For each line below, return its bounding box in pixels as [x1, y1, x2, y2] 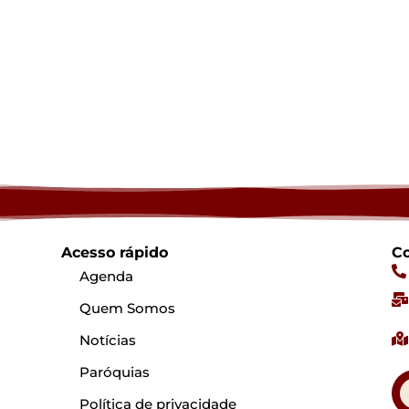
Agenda [79, 267, 134, 285]
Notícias [79, 330, 137, 349]
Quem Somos [79, 299, 176, 317]
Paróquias [79, 362, 151, 381]
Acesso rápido [61, 243, 169, 261]
